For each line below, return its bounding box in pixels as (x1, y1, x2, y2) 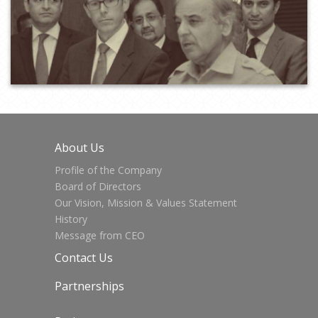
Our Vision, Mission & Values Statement (55, 196, 238, 210)
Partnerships (55, 278, 125, 295)
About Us (55, 140, 105, 156)
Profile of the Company (55, 163, 163, 177)
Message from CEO (55, 229, 146, 243)
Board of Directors (55, 180, 142, 194)
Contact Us (55, 250, 114, 266)
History (55, 212, 88, 226)
